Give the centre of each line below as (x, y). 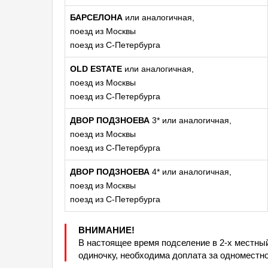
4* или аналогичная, (191, 172)
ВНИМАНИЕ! (106, 230)
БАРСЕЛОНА (96, 17)
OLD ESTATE (96, 69)
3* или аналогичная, (191, 120)
